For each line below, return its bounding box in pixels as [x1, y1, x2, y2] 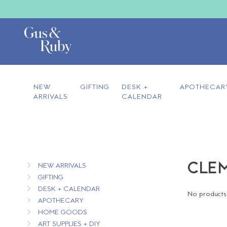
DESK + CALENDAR [37, 185, 100, 194]
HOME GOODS [37, 208, 87, 217]
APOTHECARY [37, 197, 84, 205]
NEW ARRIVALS [37, 162, 86, 170]
